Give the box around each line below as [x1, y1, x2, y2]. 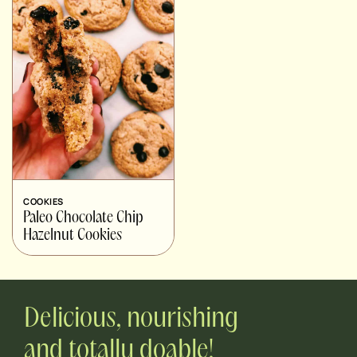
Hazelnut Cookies [23, 228, 122, 243]
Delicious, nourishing [24, 306, 238, 331]
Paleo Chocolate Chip [23, 210, 143, 226]
